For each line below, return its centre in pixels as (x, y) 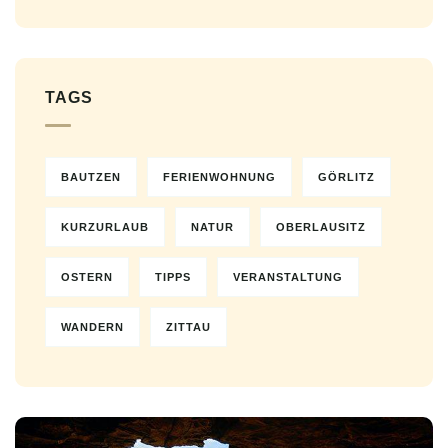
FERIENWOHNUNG (219, 177)
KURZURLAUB (105, 227)
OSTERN (87, 277)
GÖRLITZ (346, 177)
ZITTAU (188, 327)
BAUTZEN (91, 177)
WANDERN (92, 327)
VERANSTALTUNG (288, 277)
